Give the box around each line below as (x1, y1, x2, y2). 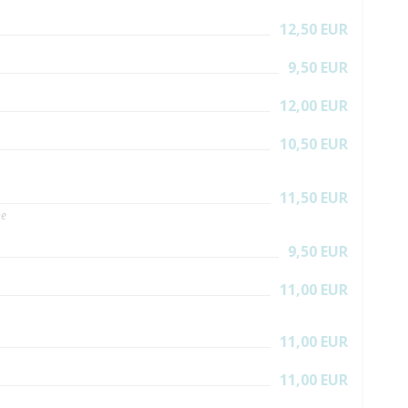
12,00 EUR (280, 96, 348, 116)
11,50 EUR (280, 188, 348, 208)
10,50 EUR (280, 134, 348, 154)
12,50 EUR (280, 19, 348, 39)
